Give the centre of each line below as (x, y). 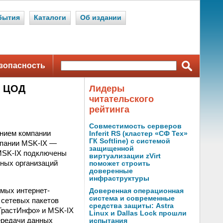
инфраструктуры (119, 178)
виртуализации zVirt (125, 156)
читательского (121, 99)
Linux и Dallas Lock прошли (138, 213)
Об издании (101, 18)
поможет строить (120, 164)
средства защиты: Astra (131, 206)
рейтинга (109, 110)
